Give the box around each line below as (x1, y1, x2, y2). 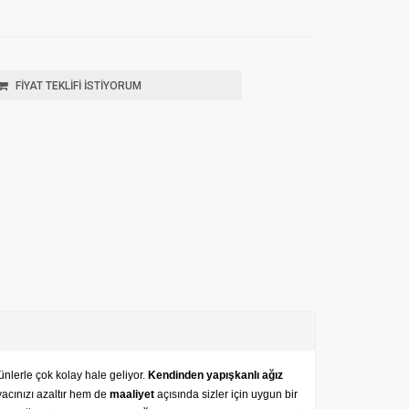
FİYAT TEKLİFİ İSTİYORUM (13, 79, 142, 92)
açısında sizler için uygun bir (157, 387, 298, 401)
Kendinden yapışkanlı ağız (148, 368, 283, 382)
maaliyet (110, 387, 157, 401)
